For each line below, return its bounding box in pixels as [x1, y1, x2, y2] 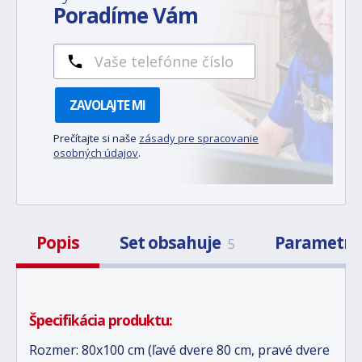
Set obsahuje [120, 231, 224, 254]
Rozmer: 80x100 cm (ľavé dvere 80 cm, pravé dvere [29, 341, 330, 359]
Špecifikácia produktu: [29, 310, 172, 330]
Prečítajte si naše [53, 131, 139, 145]
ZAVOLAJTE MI [69, 97, 145, 113]
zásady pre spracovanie [139, 131, 259, 145]
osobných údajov [53, 145, 138, 160]
